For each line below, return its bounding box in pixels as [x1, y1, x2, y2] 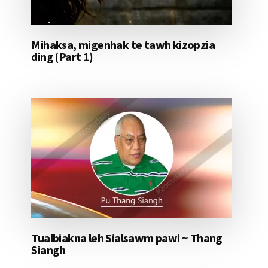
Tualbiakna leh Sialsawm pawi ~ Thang [31, 230, 223, 246]
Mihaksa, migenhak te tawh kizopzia [31, 37, 215, 53]
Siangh [31, 242, 66, 258]
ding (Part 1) [31, 49, 93, 65]
